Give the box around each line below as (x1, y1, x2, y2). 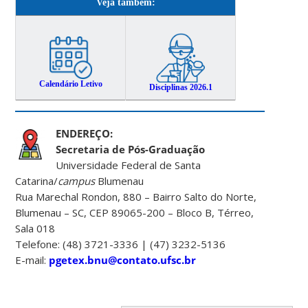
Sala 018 (15, 221, 56, 235)
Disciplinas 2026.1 (148, 82, 212, 93)
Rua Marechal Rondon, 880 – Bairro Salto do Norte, (15, 189, 257, 203)
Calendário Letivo (38, 78, 102, 89)
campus (58, 173, 96, 188)
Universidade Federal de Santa (56, 157, 201, 172)
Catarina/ (15, 173, 58, 188)
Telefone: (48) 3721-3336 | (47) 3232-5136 (15, 236, 226, 251)
